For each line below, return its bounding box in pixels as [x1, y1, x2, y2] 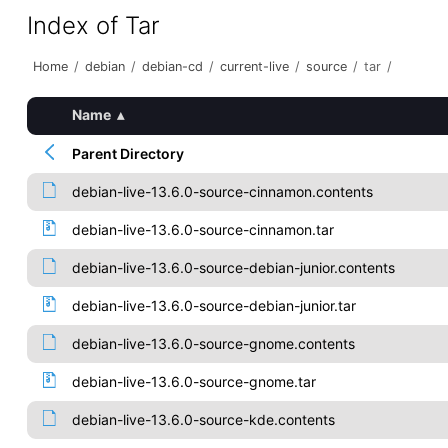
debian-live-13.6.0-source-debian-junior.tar [71, 297, 356, 314]
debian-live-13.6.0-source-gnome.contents [71, 335, 355, 352]
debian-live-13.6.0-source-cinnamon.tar [71, 221, 334, 238]
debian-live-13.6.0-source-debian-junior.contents [71, 259, 395, 276]
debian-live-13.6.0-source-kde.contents [71, 411, 335, 428]
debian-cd [141, 59, 203, 74]
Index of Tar [26, 11, 160, 40]
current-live [219, 59, 289, 74]
